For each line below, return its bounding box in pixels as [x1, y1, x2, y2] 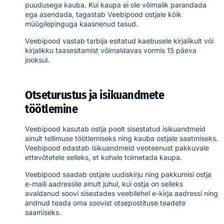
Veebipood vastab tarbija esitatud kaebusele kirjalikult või [25, 36, 213, 45]
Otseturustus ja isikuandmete [25, 88, 164, 102]
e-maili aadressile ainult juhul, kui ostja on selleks [25, 179, 183, 188]
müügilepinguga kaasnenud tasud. [25, 19, 138, 28]
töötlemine [25, 102, 77, 116]
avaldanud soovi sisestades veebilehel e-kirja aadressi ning [25, 188, 218, 197]
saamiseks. [25, 207, 61, 216]
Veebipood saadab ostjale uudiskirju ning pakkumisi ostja [25, 169, 211, 178]
